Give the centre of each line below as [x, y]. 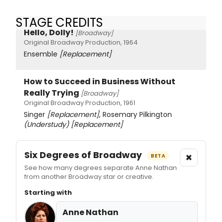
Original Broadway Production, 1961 [80, 103]
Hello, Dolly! [49, 33]
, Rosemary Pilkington [136, 115]
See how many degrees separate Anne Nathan [101, 168]
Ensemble [42, 54]
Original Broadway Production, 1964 [81, 43]
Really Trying [52, 93]
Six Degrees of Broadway [84, 155]
